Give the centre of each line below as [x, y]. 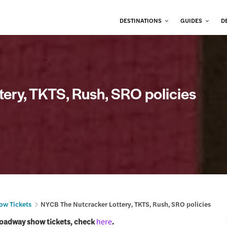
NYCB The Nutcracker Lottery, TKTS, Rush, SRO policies [126, 204]
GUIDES [192, 20]
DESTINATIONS [141, 20]
